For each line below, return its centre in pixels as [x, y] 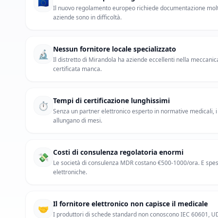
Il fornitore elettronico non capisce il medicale [130, 204]
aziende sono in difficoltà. [87, 17]
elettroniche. [70, 172]
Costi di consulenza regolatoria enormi [118, 152]
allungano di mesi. [78, 120]
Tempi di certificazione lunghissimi [111, 100]
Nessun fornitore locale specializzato [115, 49]
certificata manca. [77, 69]
